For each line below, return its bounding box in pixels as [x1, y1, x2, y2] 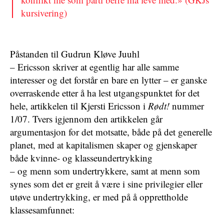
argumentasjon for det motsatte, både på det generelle [10, 125, 212, 138]
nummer [169, 99, 204, 112]
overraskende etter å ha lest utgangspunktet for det [10, 86, 199, 99]
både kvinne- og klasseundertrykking [10, 151, 152, 164]
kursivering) [21, 6, 67, 19]
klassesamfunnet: [10, 203, 74, 216]
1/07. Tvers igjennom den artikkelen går [10, 112, 162, 125]
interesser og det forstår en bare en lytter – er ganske [10, 73, 207, 86]
